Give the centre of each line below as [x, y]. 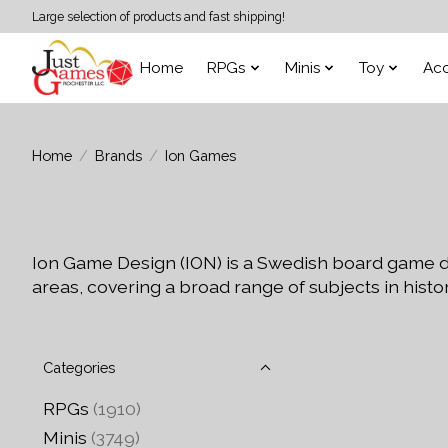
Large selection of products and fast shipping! [158, 16]
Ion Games [200, 155]
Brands [118, 155]
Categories [79, 367]
